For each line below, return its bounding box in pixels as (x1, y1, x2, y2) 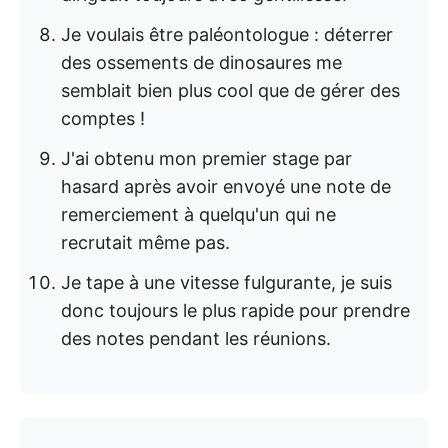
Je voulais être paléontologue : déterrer (61, 24, 393, 45)
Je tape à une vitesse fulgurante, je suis (61, 272, 392, 293)
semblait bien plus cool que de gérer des (61, 80, 400, 101)
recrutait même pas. (61, 232, 230, 253)
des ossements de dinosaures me (61, 52, 342, 73)
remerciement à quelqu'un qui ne (61, 204, 336, 225)
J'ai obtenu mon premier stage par (61, 148, 352, 169)
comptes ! (61, 108, 145, 129)
